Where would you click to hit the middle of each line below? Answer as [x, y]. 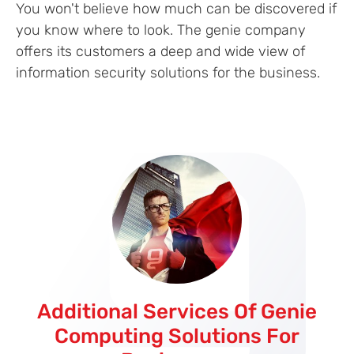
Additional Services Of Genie [177, 312]
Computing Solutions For [177, 337]
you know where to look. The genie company [161, 30]
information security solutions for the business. [168, 73]
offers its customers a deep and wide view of [160, 51]
